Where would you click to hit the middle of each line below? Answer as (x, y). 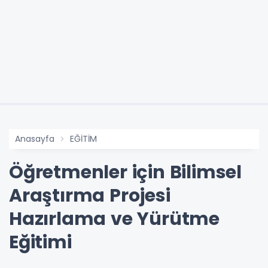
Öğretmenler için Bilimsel (125, 173)
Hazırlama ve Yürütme (114, 219)
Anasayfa (35, 139)
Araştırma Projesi (90, 196)
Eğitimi (40, 243)
